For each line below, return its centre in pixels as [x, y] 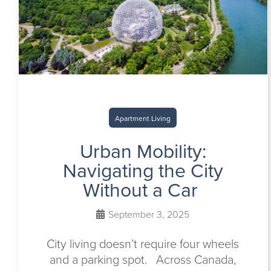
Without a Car [143, 190]
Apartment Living [143, 119]
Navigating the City [143, 171]
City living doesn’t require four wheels [143, 244]
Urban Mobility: [143, 151]
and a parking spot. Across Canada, [143, 260]
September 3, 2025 [148, 214]
